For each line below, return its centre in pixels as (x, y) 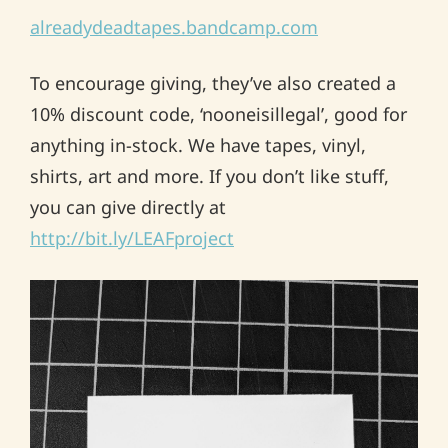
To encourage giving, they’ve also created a (213, 83)
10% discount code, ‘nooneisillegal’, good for (218, 114)
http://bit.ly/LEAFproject (132, 238)
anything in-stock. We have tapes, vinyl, (198, 145)
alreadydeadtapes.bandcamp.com (174, 27)
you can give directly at (128, 207)
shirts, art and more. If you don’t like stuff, (209, 176)
